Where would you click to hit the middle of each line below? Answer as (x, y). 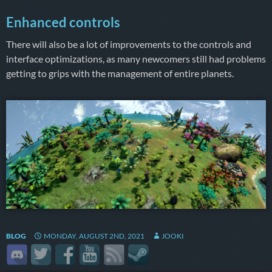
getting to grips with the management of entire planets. (120, 73)
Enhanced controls (63, 22)
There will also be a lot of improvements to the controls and (129, 44)
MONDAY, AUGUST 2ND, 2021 (94, 236)
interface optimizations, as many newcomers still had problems (136, 58)
